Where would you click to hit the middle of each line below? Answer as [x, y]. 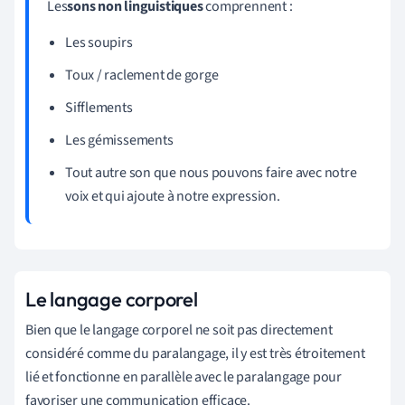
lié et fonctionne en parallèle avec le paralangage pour [184, 377]
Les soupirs [99, 43]
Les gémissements [119, 141]
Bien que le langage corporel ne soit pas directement [179, 330]
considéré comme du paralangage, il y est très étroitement [195, 354]
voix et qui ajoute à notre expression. [173, 197]
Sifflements [99, 108]
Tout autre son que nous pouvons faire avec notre [211, 173]
